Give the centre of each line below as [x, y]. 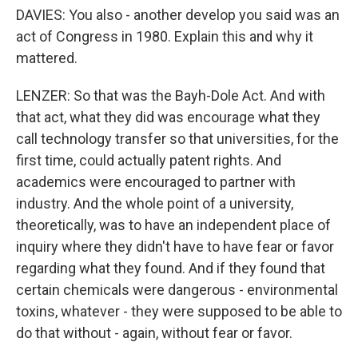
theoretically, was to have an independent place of [173, 225]
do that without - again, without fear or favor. [154, 333]
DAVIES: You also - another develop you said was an [178, 15]
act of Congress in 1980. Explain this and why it [165, 36]
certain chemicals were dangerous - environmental [177, 290]
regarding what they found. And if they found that [171, 268]
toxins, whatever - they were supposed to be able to [179, 311]
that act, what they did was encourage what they [168, 117]
